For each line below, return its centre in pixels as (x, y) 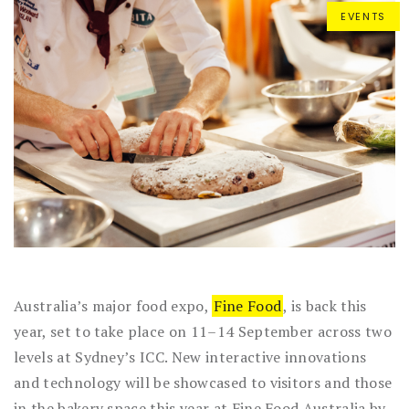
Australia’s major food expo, (113, 305)
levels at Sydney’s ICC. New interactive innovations (190, 357)
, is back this (325, 305)
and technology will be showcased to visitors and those (203, 382)
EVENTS (363, 16)
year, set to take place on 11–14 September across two (203, 331)
